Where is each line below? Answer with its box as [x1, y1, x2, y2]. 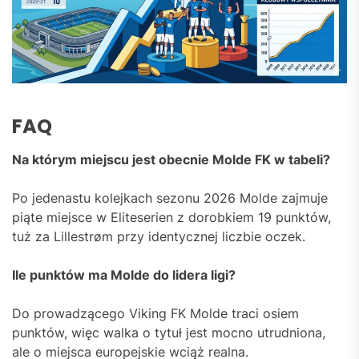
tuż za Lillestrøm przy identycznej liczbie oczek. [12, 228, 305, 244]
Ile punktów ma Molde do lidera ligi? [12, 266, 236, 283]
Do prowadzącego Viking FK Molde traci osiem [12, 305, 299, 321]
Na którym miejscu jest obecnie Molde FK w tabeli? [12, 151, 330, 167]
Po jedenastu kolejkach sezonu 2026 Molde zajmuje [12, 189, 328, 206]
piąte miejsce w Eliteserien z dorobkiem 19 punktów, [12, 208, 331, 225]
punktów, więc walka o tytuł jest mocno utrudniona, [12, 324, 325, 341]
